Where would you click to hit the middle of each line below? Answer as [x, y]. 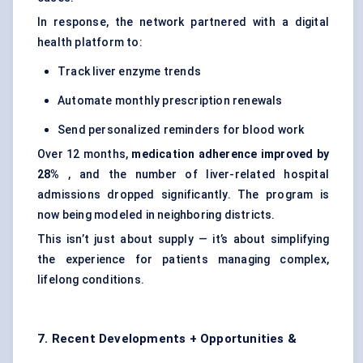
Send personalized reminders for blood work [181, 130]
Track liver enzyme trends [129, 72]
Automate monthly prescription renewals [170, 101]
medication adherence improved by [231, 154]
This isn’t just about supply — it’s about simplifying [183, 239]
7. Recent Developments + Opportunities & [167, 339]
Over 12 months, [85, 154]
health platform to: [90, 43]
